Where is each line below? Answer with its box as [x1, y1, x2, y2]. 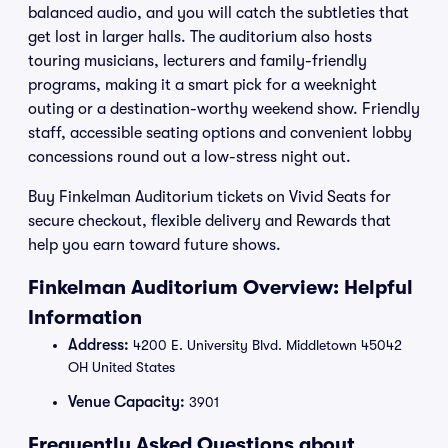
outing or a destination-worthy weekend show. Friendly [28, 100, 420, 118]
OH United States [68, 359, 175, 375]
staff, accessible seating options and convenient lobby [28, 124, 412, 142]
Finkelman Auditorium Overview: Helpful [28, 276, 413, 299]
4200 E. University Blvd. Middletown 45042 [129, 337, 402, 353]
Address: [68, 336, 129, 354]
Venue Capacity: [68, 393, 185, 411]
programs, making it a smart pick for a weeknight [28, 76, 377, 94]
